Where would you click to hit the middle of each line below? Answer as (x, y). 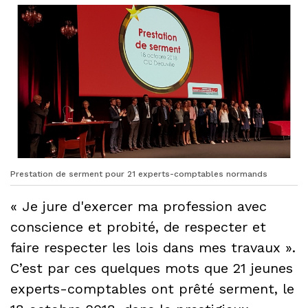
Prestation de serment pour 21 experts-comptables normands (139, 174)
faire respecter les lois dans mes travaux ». (153, 247)
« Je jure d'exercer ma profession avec (139, 206)
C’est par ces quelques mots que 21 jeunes (152, 268)
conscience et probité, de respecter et (138, 227)
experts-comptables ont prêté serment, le (152, 288)
